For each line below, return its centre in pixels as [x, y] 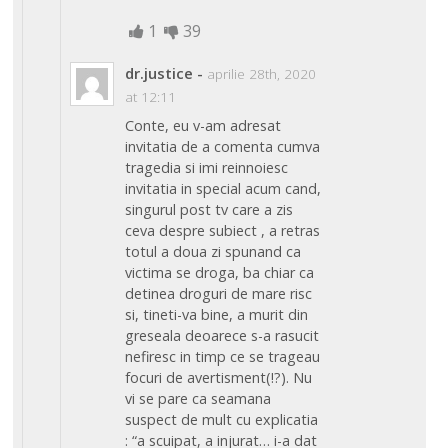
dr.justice [159, 72]
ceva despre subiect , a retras [223, 231]
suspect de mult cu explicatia [222, 420]
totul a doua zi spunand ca [213, 252]
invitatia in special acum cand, [223, 189]
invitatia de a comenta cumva [223, 147]
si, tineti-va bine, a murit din [217, 315]
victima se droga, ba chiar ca [220, 273]
